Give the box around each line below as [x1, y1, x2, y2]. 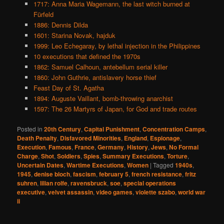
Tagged [153, 160, 174, 169]
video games [96, 187, 133, 196]
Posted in [17, 124, 43, 133]
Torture [167, 151, 188, 160]
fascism [73, 169, 96, 178]
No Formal [169, 142, 199, 151]
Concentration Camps [142, 124, 205, 133]
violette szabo [135, 187, 175, 196]
